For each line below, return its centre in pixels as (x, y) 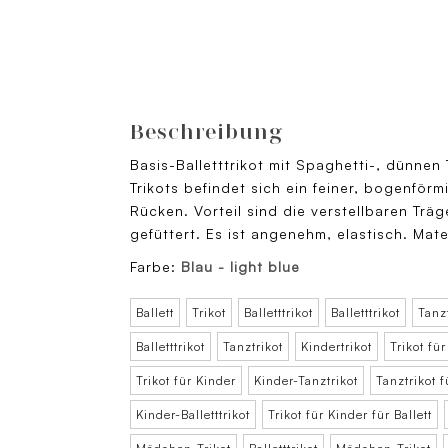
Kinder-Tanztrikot (306, 381)
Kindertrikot (336, 347)
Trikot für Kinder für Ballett (350, 415)
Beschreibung (206, 132)
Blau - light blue (240, 267)
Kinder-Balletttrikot (193, 415)
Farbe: (155, 267)
